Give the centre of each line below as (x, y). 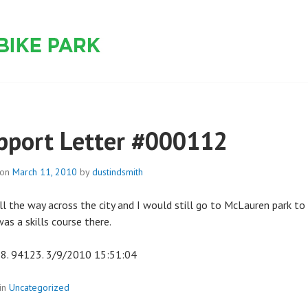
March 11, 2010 (45, 172)
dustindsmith (118, 172)
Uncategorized (39, 287)
